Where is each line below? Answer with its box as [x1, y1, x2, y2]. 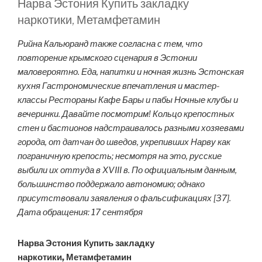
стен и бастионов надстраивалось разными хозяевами [18, 123, 244, 134]
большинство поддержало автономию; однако [18, 179, 205, 190]
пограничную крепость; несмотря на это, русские [18, 151, 222, 162]
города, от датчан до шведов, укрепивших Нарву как [18, 137, 230, 148]
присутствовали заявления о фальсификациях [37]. [18, 193, 231, 204]
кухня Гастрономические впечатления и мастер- [18, 81, 220, 92]
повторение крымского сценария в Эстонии [18, 53, 197, 64]
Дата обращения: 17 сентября [18, 207, 143, 218]
